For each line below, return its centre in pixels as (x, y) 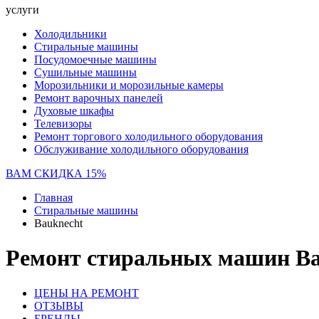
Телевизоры (63, 124)
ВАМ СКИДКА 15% (56, 173)
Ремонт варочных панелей (99, 98)
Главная (53, 198)
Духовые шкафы (74, 111)
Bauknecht (58, 223)
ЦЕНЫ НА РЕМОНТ (87, 293)
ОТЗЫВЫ (59, 305)
